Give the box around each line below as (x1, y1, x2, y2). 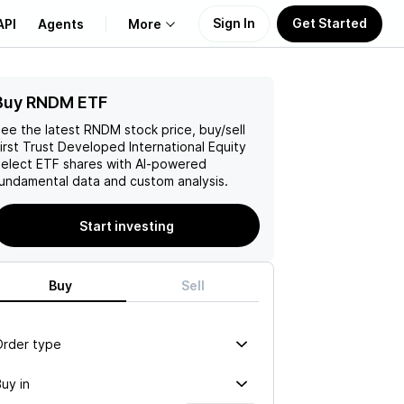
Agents (38, 15, 84, 32)
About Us (24, 93, 90, 112)
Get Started (292, 14, 367, 31)
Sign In (213, 14, 255, 31)
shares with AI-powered (60, 156, 207, 171)
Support (24, 179, 83, 198)
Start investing (78, 217, 174, 234)
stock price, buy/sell (121, 122, 245, 137)
